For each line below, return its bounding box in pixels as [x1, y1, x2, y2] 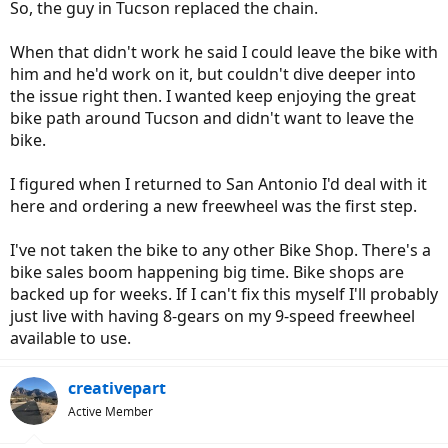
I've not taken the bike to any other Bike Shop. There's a [10, 239, 431, 262]
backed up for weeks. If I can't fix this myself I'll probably [10, 283, 438, 306]
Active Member [68, 403, 153, 421]
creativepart [68, 377, 166, 400]
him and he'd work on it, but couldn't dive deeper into [10, 63, 416, 86]
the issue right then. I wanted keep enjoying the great [10, 85, 416, 108]
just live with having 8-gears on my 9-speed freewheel [10, 305, 415, 328]
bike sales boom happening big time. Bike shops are [10, 261, 404, 284]
